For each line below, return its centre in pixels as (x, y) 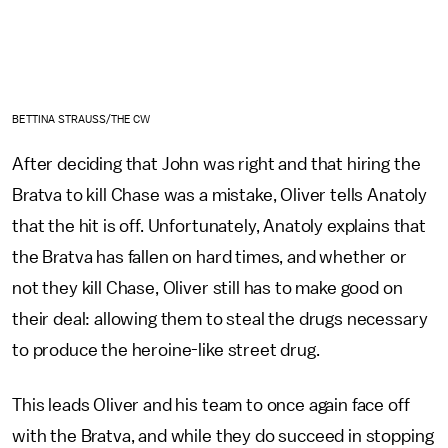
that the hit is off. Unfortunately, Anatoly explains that (219, 225)
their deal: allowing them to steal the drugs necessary (220, 318)
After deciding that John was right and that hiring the (216, 163)
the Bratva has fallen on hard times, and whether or (209, 256)
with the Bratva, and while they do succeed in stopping (223, 435)
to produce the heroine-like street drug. (168, 349)
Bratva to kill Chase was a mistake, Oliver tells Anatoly (220, 194)
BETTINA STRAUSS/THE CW (81, 119)
